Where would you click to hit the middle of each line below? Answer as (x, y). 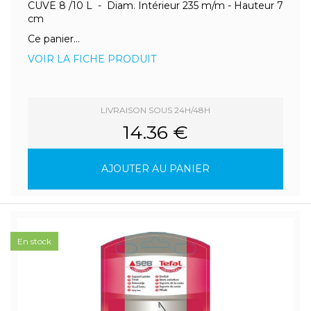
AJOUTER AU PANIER (155, 169)
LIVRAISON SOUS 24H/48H (155, 110)
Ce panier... (54, 39)
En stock (34, 241)
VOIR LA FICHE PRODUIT (92, 59)
